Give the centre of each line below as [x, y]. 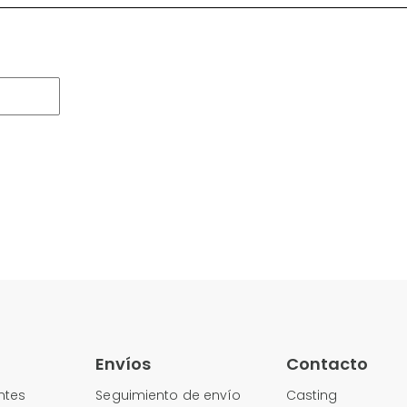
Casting [312, 395]
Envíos [124, 363]
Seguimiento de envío [169, 395]
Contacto [327, 363]
